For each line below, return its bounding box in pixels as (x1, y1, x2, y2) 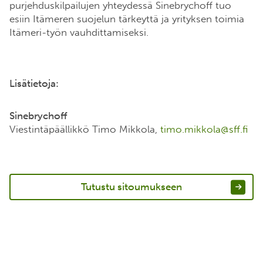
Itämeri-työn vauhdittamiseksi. (9, 26, 151, 39)
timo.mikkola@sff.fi (160, 123, 248, 136)
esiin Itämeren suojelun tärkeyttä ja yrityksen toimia (9, 13, 244, 25)
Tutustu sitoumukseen (81, 181, 182, 193)
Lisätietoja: (9, 77, 59, 90)
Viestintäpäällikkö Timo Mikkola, (9, 123, 160, 136)
